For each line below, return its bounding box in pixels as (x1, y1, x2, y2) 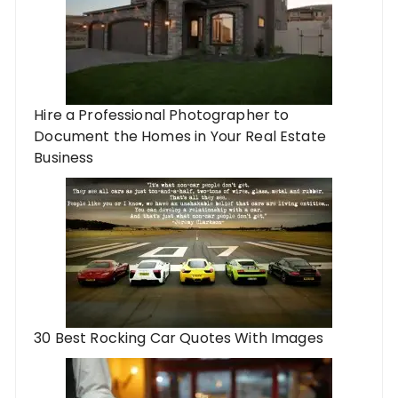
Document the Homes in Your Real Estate (34, 126, 326, 147)
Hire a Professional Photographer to (34, 105, 290, 126)
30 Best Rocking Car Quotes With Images (34, 328, 323, 349)
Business (34, 147, 94, 169)
